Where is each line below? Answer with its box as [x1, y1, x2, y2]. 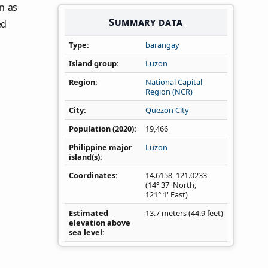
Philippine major [69, 142, 132, 153]
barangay [145, 39, 179, 51]
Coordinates [69, 170, 115, 181]
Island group [69, 58, 117, 69]
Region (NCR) [145, 86, 193, 98]
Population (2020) [69, 123, 134, 135]
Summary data [108, 14, 184, 29]
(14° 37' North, [145, 179, 196, 191]
